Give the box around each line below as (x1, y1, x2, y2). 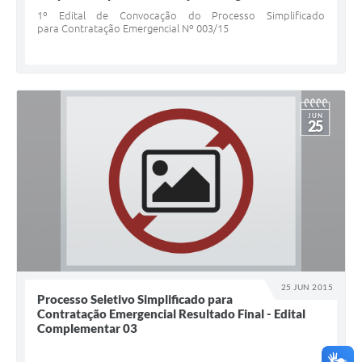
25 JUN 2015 (281, 282, 333, 293)
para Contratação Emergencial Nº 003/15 (37, 23, 229, 35)
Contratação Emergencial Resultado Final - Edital (37, 306, 305, 322)
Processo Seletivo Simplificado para (37, 292, 233, 307)
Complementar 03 (37, 321, 137, 336)
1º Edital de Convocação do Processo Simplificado (37, 10, 325, 22)
